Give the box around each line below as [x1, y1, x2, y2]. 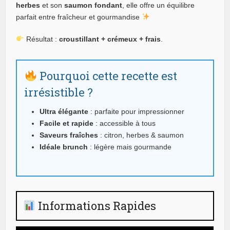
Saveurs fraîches [40, 130, 99, 139]
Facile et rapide [40, 119, 94, 127]
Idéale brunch [40, 142, 88, 151]
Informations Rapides [35, 198, 157, 213]
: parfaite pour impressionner [88, 107, 185, 116]
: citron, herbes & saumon [98, 130, 184, 139]
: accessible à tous [93, 119, 156, 127]
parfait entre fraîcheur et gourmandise [16, 12, 142, 21]
